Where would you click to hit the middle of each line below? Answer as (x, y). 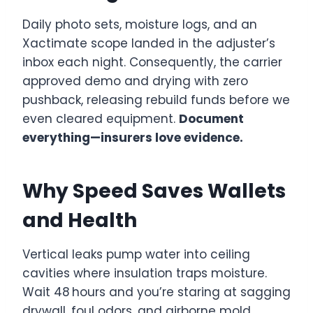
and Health (80, 220)
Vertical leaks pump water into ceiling (136, 254)
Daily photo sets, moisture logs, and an (140, 24)
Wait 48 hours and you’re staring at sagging (156, 292)
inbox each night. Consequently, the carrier (152, 62)
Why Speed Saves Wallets (154, 191)
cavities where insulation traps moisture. (145, 273)
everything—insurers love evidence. (133, 137)
